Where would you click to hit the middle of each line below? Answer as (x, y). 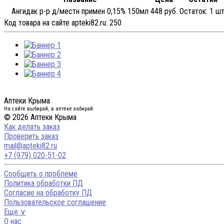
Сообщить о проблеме (41, 174)
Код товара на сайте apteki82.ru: (57, 23)
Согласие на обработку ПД (48, 193)
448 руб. (164, 11)
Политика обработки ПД (43, 183)
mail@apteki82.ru (30, 146)
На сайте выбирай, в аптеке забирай (48, 109)
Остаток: (193, 11)
